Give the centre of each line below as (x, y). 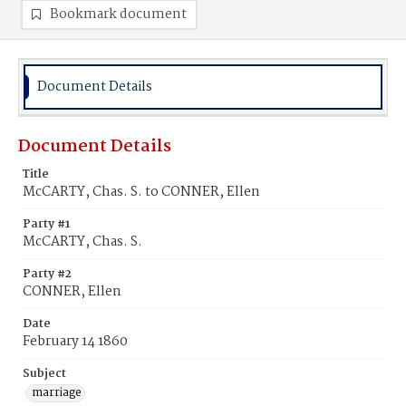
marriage (57, 393)
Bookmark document (118, 14)
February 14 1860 (75, 342)
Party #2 (47, 274)
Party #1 (46, 224)
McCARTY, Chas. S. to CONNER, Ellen (141, 192)
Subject (44, 374)
